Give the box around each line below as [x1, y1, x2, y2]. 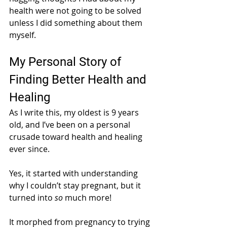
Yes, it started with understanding [9, 168, 140, 179]
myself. [9, 29, 38, 41]
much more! [65, 192, 113, 204]
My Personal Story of [9, 55, 124, 69]
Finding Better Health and [9, 72, 149, 87]
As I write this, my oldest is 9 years [9, 107, 141, 119]
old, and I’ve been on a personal [9, 119, 132, 131]
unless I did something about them [9, 17, 144, 29]
